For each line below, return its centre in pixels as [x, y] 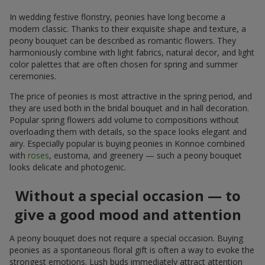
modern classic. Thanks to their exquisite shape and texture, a [128, 29]
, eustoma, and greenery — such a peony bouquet [146, 156]
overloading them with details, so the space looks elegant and [128, 132]
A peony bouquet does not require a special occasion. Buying [126, 238]
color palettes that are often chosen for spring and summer [124, 64]
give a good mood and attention [128, 215]
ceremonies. [33, 76]
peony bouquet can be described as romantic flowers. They [123, 41]
